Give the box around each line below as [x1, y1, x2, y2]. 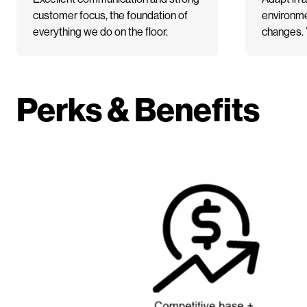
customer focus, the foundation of [33, 8, 188, 21]
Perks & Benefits [16, 88, 260, 128]
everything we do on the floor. [33, 24, 168, 38]
